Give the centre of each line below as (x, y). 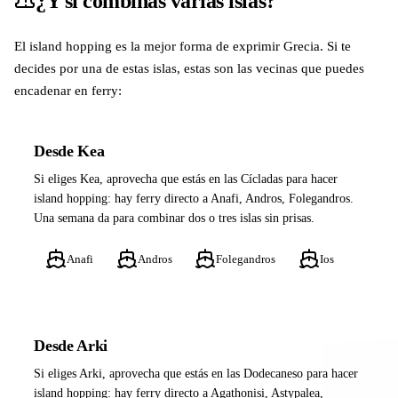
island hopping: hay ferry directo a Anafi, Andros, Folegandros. (194, 199)
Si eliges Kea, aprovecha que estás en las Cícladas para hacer (186, 179)
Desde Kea (69, 151)
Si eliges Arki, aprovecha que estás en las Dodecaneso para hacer (196, 373)
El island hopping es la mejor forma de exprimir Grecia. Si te (183, 45)
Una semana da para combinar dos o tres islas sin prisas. (175, 219)
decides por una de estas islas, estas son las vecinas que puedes (189, 68)
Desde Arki (71, 345)
